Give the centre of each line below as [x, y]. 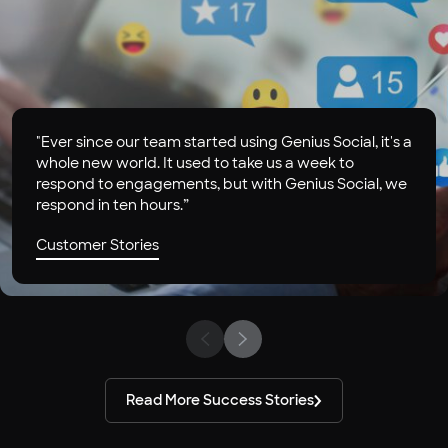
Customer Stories [97, 245]
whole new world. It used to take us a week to [195, 163]
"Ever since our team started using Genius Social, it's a [224, 142]
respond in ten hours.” [112, 205]
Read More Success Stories [220, 400]
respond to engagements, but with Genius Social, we [221, 184]
